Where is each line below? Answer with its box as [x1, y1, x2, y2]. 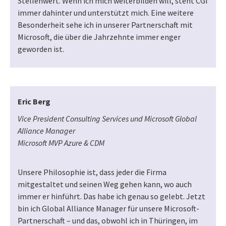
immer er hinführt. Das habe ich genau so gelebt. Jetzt [18, 191, 205, 202]
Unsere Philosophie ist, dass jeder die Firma [18, 167, 166, 178]
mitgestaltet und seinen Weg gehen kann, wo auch [18, 179, 192, 190]
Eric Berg [18, 96, 50, 107]
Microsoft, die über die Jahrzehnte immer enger [18, 32, 181, 42]
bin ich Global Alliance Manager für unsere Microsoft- [18, 203, 199, 214]
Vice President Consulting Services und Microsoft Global [18, 114, 197, 124]
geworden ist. [18, 44, 64, 54]
